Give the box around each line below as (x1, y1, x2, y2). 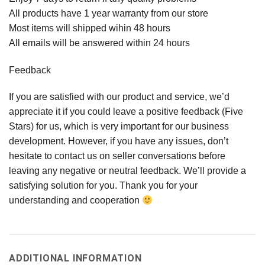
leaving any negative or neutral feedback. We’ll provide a (9, 166, 246, 176)
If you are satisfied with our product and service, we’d (9, 92, 230, 102)
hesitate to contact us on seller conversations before (9, 151, 225, 161)
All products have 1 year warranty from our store (9, 8, 208, 18)
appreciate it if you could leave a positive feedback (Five (9, 106, 243, 117)
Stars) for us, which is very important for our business (9, 121, 229, 132)
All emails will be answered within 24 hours (9, 37, 190, 48)
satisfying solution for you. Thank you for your (9, 180, 198, 191)
